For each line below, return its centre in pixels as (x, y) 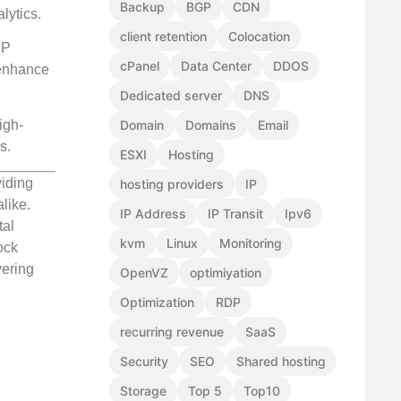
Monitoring (251, 243)
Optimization (157, 303)
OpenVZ (144, 273)
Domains (211, 125)
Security (144, 362)
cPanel (140, 66)
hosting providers (172, 184)
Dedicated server (171, 96)
